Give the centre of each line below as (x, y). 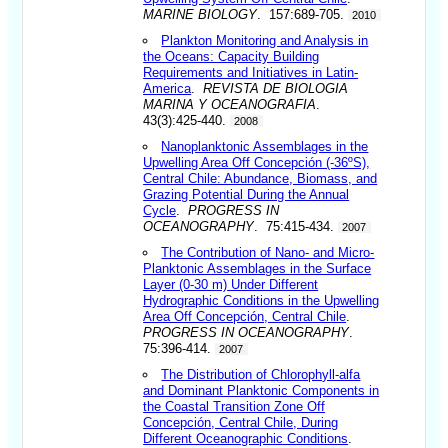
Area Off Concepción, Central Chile (245, 316)
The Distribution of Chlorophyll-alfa (261, 374)
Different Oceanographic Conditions (246, 438)
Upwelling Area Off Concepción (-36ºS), (257, 162)
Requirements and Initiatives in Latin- (251, 72)
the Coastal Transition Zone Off (234, 406)
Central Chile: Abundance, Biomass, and (260, 178)
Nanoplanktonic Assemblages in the (265, 146)
